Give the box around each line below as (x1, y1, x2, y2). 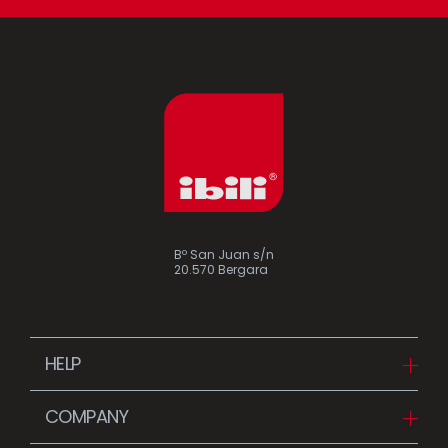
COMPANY (45, 404, 129, 430)
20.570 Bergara (174, 261, 268, 279)
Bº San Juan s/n (174, 246, 274, 264)
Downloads (55, 390, 131, 411)
